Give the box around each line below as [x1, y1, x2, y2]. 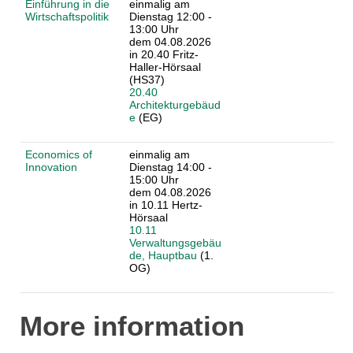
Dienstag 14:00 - [128, 160, 212, 173]
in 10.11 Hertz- [128, 198, 203, 211]
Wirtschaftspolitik [24, 9, 109, 23]
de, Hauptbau [128, 248, 197, 262]
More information [19, 310, 244, 341]
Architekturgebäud [128, 98, 221, 111]
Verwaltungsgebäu [128, 236, 221, 249]
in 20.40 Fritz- [128, 47, 199, 61]
